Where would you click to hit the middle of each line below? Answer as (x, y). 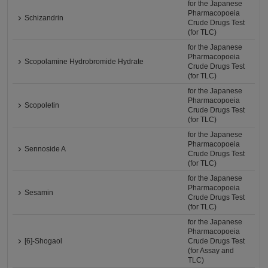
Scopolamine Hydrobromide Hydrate (84, 62)
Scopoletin (42, 105)
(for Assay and (211, 251)
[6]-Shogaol (44, 241)
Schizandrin (44, 18)
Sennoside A (45, 149)
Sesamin (39, 193)
